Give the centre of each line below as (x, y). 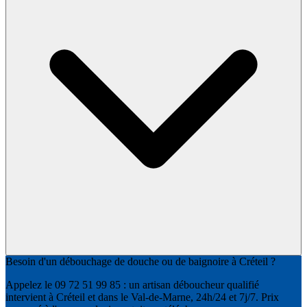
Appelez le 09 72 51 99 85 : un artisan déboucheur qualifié (132, 284)
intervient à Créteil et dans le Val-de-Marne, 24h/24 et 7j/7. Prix (142, 297)
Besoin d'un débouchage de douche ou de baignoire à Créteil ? (140, 261)
